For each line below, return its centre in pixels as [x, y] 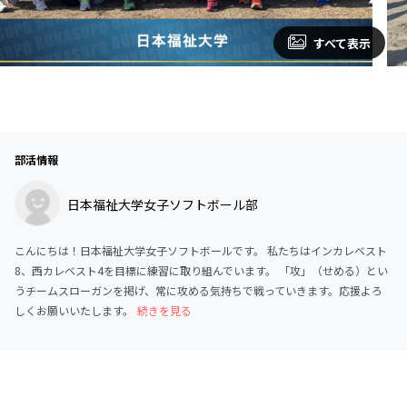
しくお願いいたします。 [74, 310]
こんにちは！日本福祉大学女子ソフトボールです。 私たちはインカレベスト [201, 250]
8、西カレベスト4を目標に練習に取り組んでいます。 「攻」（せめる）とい [201, 270]
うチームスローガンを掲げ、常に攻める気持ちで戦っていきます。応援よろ [199, 290]
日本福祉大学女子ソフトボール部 [163, 205]
